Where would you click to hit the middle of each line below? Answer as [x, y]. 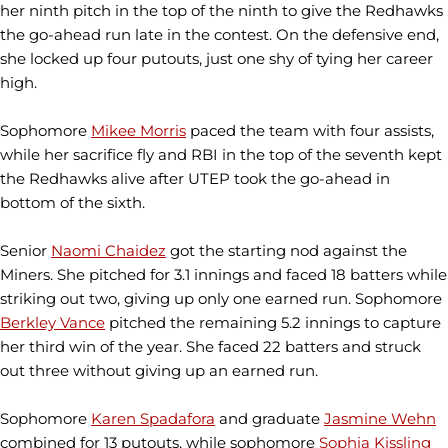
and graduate [269, 418]
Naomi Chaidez [108, 250]
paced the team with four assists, [310, 130]
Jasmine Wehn [380, 418]
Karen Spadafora [153, 418]
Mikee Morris [138, 130]
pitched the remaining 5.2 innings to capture [273, 322]
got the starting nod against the [286, 250]
